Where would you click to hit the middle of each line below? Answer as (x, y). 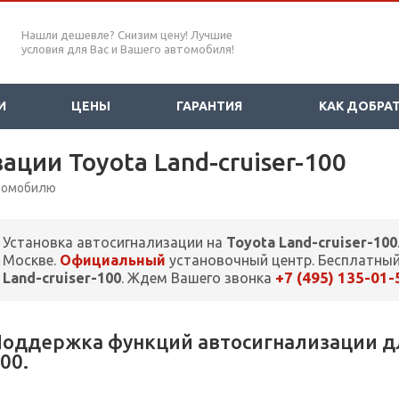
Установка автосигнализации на (114, 243)
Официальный (113, 261)
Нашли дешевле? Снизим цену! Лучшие (127, 35)
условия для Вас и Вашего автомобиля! (128, 49)
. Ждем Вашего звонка (198, 278)
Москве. (31, 261)
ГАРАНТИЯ (209, 106)
